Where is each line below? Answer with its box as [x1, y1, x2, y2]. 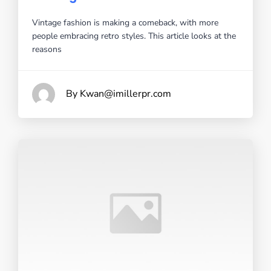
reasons [32, 44, 62, 56]
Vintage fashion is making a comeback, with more [32, 17, 218, 29]
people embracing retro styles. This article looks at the [32, 30, 236, 42]
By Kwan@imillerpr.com [66, 87, 171, 101]
